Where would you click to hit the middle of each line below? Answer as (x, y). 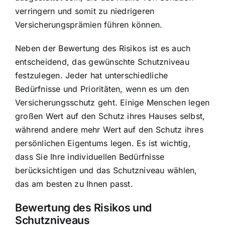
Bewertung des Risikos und (84, 207)
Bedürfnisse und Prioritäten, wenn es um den (102, 89)
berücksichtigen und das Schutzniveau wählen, (106, 170)
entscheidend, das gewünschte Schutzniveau (102, 62)
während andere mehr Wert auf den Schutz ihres (109, 129)
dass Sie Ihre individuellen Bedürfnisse (90, 156)
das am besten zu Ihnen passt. (74, 184)
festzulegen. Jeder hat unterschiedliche (92, 75)
